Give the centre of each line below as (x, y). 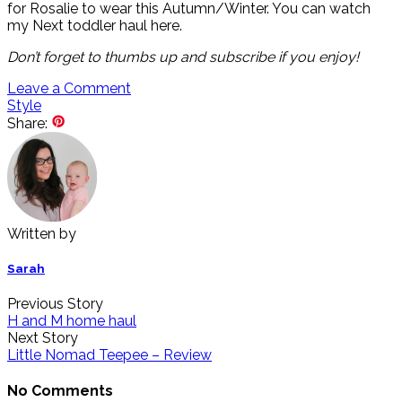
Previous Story (55, 303)
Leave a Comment (69, 88)
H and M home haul (72, 320)
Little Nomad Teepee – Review (109, 354)
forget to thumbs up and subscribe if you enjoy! (199, 57)
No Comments (60, 391)
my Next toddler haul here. (95, 25)
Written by (42, 233)
